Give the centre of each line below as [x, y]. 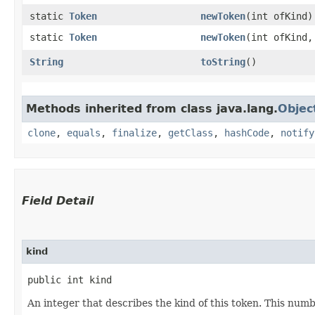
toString [223, 62]
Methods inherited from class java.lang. [152, 109]
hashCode [247, 133]
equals [84, 133]
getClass [191, 133]
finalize [134, 133]
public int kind [70, 280]
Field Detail [58, 201]
